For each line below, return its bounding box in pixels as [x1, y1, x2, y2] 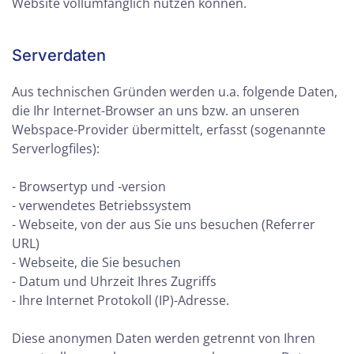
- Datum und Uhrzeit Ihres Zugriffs [12, 273, 217, 290]
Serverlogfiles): [12, 140, 100, 157]
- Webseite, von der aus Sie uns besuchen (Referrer [12, 216, 315, 233]
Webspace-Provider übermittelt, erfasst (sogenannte [12, 121, 326, 138]
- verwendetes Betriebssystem [12, 197, 191, 214]
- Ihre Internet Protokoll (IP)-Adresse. [12, 292, 229, 309]
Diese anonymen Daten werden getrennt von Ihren [12, 330, 315, 347]
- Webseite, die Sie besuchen [12, 254, 181, 271]
